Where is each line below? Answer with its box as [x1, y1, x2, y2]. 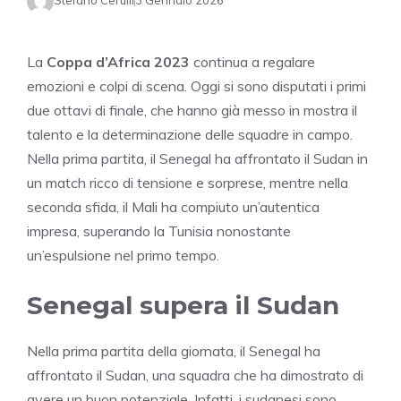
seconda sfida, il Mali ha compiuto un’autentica [27, 197, 320, 216]
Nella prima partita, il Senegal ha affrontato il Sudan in [27, 149, 368, 167]
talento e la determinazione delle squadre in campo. [27, 124, 353, 143]
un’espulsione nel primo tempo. [27, 245, 219, 264]
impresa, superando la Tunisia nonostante [27, 221, 291, 240]
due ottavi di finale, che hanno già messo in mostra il [27, 100, 357, 119]
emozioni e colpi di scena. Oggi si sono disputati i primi [27, 76, 366, 95]
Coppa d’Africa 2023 [47, 52, 190, 71]
